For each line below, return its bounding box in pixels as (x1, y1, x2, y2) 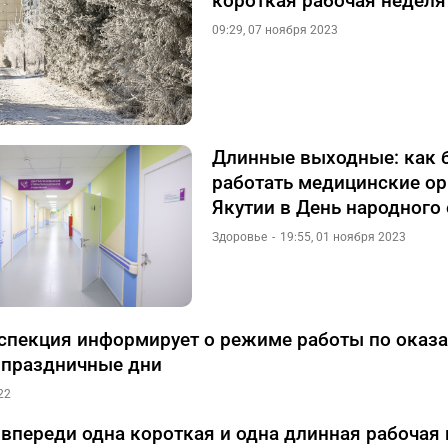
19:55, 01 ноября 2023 (280, 230, 406, 244)
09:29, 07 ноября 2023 (212, 23, 338, 37)
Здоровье (212, 230, 267, 244)
